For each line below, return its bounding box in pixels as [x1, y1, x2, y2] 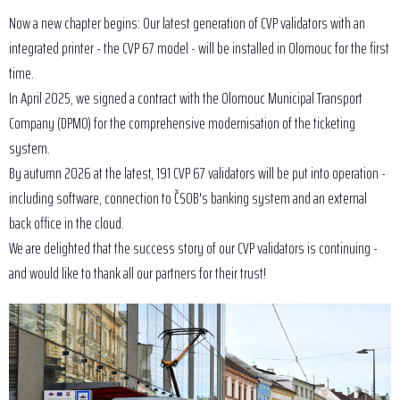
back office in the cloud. [9, 211, 124, 236]
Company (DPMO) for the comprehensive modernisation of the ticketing [9, 111, 355, 136]
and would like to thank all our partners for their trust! [9, 261, 266, 286]
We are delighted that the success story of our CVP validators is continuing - [9, 236, 378, 261]
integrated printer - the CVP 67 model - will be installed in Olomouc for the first [9, 36, 389, 61]
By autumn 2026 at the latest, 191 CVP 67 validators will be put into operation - [9, 161, 386, 186]
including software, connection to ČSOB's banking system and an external [9, 186, 367, 211]
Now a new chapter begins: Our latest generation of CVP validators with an [9, 11, 365, 36]
